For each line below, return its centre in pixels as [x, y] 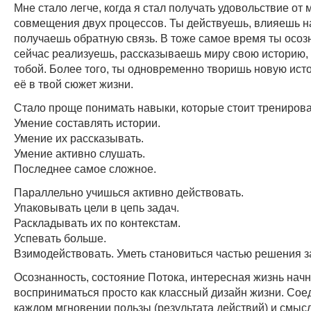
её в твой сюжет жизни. [74, 84]
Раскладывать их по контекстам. [97, 222]
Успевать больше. [60, 238]
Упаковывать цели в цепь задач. [96, 207]
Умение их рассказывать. [79, 138]
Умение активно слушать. [79, 153]
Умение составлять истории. [87, 123]
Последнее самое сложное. [85, 168]
